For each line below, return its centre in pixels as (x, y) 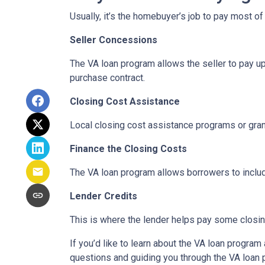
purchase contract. (107, 78)
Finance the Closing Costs (128, 149)
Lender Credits (104, 196)
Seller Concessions (114, 40)
